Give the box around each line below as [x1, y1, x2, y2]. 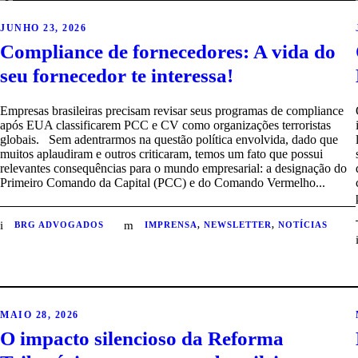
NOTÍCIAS [278, 220, 328, 230]
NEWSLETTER [204, 220, 272, 230]
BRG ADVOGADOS [14, 220, 104, 230]
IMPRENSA [145, 220, 197, 230]
